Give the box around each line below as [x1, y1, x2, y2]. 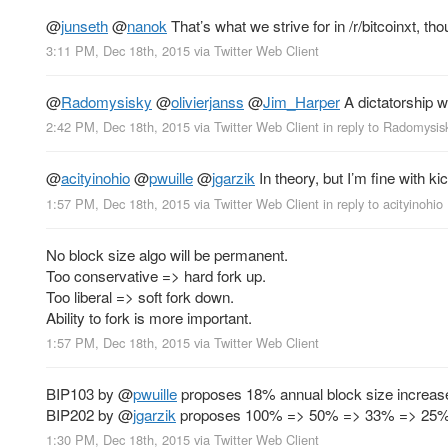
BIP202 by [46, 403, 118, 425]
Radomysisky [61, 91, 152, 113]
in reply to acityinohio [323, 193, 443, 213]
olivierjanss [171, 91, 244, 113]
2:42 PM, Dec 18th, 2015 [46, 117, 190, 137]
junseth [61, 15, 108, 37]
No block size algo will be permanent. [46, 243, 288, 265]
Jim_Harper [263, 91, 340, 113]
